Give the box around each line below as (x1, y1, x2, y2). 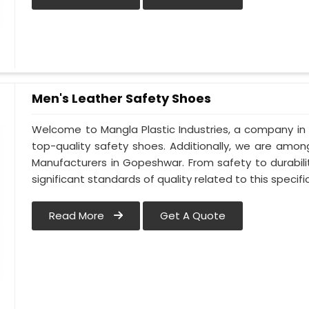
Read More (49, 208, 108, 223)
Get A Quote (160, 208, 226, 223)
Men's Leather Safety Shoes (32, 90, 212, 107)
